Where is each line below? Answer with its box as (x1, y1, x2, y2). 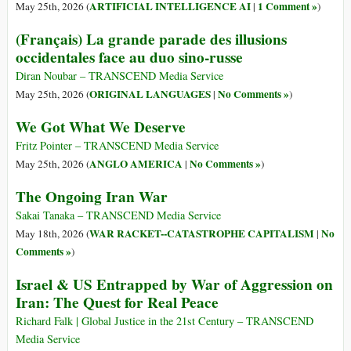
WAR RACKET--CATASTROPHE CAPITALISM (89, 226, 314, 242)
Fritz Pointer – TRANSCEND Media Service (16, 138, 219, 154)
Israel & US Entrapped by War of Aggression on (16, 273, 333, 296)
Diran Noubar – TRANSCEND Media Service (16, 68, 223, 84)
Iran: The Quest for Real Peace (16, 291, 219, 314)
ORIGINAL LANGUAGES (89, 86, 211, 103)
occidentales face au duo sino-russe (16, 46, 243, 69)
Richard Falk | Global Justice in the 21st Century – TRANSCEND (16, 313, 313, 329)
